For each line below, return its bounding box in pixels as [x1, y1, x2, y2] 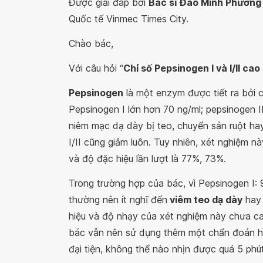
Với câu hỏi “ [69, 62, 123, 74]
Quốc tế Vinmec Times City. [69, 13, 188, 25]
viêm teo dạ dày [167, 194, 242, 205]
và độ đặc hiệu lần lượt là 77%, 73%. [69, 153, 226, 164]
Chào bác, [69, 38, 113, 49]
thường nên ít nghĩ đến [69, 194, 167, 205]
